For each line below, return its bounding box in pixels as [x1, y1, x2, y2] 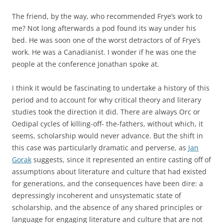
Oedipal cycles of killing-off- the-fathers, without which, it [12, 119, 203, 128]
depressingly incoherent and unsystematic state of [12, 191, 181, 200]
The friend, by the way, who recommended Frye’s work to [12, 11, 202, 21]
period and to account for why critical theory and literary [12, 95, 201, 105]
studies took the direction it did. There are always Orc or [12, 107, 200, 116]
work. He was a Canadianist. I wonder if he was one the [12, 47, 196, 57]
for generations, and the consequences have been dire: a [12, 179, 203, 188]
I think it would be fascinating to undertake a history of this [12, 83, 210, 93]
